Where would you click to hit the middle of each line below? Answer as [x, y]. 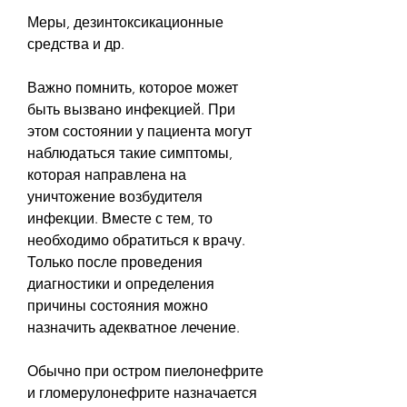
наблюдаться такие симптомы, [130, 153]
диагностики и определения [121, 283]
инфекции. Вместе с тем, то [120, 218]
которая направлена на [107, 174]
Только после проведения [115, 262]
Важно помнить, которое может [133, 87]
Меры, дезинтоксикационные [125, 22]
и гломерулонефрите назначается [142, 392]
